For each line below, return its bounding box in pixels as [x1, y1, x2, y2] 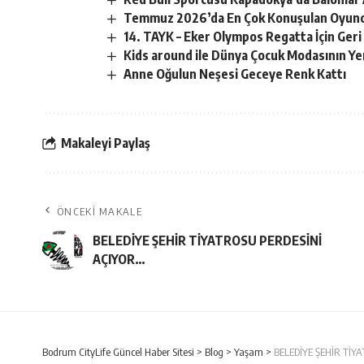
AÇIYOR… [93, 251, 145, 268]
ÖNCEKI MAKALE [57, 205, 142, 219]
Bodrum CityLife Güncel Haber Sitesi [42, 345, 194, 359]
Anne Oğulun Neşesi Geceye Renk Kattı [123, 66, 347, 83]
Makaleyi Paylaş [61, 134, 150, 151]
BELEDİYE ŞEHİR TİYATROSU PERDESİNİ [93, 232, 322, 249]
